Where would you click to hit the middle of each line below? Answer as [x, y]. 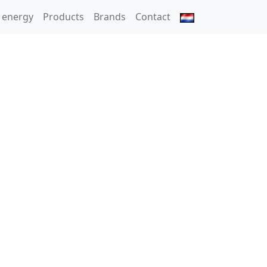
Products [63, 17]
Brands [110, 17]
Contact [153, 17]
